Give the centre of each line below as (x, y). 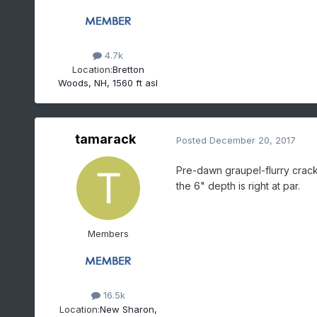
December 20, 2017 (252, 140)
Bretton (128, 69)
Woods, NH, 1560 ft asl (108, 82)
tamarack (105, 139)
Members (108, 234)
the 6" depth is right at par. (238, 186)
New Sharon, (128, 309)
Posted (192, 140)
